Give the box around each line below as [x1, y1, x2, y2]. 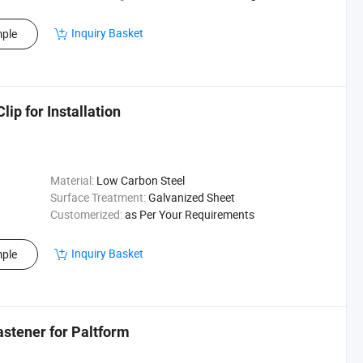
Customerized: [49, 207, 122, 222]
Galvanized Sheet [147, 190, 235, 205]
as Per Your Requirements [124, 207, 254, 222]
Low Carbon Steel [96, 173, 185, 188]
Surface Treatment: [49, 190, 146, 205]
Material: [49, 173, 94, 188]
